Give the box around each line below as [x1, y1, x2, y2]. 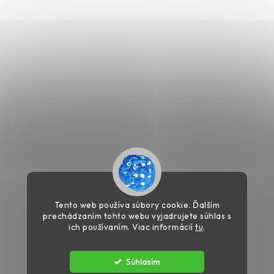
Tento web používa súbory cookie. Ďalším [54, 199, 220, 210]
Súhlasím [125, 256, 160, 267]
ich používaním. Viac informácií [68, 221, 196, 232]
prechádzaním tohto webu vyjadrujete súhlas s [43, 210, 231, 221]
